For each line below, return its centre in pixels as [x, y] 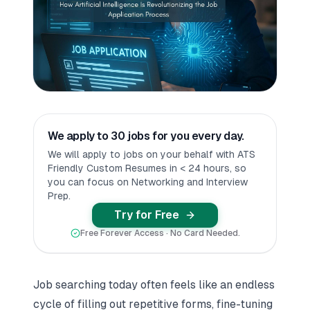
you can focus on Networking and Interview [148, 182]
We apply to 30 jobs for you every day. [146, 136]
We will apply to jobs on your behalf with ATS [152, 154]
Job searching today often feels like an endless [154, 285]
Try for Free [147, 215]
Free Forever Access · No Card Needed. [160, 233]
